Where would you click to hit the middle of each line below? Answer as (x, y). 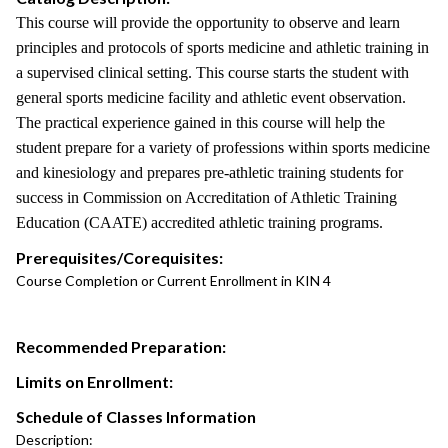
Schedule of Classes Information (136, 416)
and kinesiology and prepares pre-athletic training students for (209, 172)
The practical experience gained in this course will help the (200, 122)
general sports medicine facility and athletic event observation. (211, 97)
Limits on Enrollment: (94, 381)
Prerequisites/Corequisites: (119, 257)
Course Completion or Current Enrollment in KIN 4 (173, 280)
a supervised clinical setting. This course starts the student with (212, 72)
